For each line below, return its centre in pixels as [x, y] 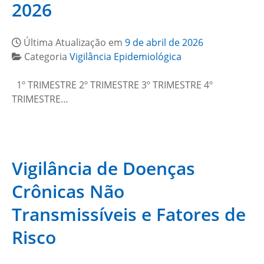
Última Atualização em [74, 42]
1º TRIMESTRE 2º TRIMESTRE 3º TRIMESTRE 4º [112, 85]
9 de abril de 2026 [164, 42]
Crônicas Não [68, 191]
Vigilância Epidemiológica [126, 57]
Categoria [47, 57]
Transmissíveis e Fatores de [129, 214]
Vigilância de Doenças [103, 168]
